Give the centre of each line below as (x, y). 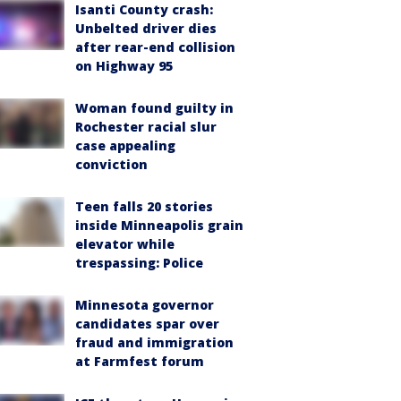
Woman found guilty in (154, 108)
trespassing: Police (139, 263)
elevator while (125, 244)
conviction (111, 164)
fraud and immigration (154, 342)
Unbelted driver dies (146, 28)
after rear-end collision (155, 47)
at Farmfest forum (140, 361)
